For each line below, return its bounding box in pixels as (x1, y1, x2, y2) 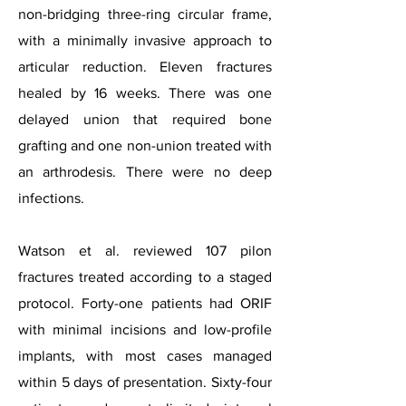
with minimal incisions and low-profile (18, 322, 272, 337)
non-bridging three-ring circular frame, (18, 6, 272, 22)
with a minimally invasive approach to (18, 33, 272, 48)
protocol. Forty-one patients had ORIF (18, 295, 272, 311)
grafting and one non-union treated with (18, 138, 272, 153)
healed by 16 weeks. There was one (18, 85, 272, 101)
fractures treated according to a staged (18, 269, 272, 285)
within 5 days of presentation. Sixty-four (18, 374, 272, 390)
